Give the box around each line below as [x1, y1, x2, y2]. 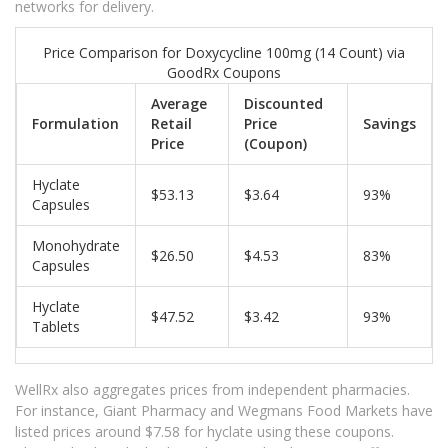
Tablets [32, 317, 80, 337]
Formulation [32, 114, 119, 134]
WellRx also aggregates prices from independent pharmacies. [15, 380, 410, 400]
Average [151, 94, 207, 114]
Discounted [244, 94, 323, 114]
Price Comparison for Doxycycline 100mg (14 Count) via [43, 43, 405, 63]
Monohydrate [32, 236, 120, 256]
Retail [151, 114, 192, 134]
